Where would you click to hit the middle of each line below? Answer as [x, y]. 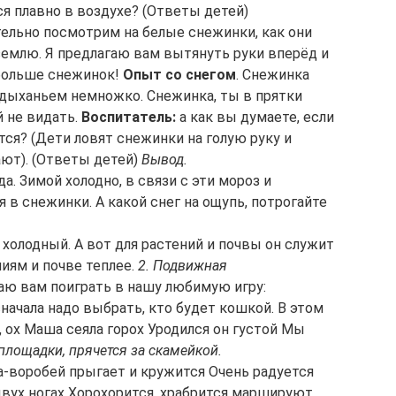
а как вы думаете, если [255, 117]
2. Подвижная [183, 266]
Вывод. [164, 160]
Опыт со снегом [179, 75]
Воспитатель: [129, 117]
